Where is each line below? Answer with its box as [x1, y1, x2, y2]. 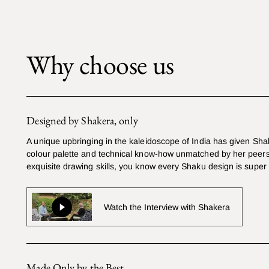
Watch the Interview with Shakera [104, 202, 231, 212]
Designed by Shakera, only [26, 113, 138, 128]
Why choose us [26, 47, 174, 82]
